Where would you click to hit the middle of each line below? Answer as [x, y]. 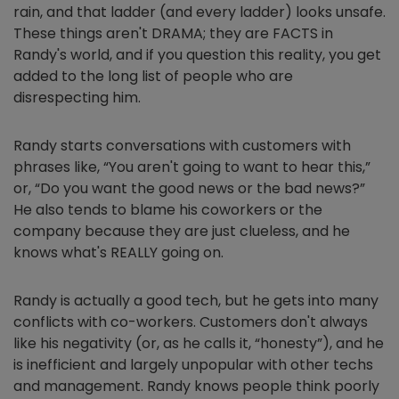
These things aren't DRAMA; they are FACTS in [173, 33]
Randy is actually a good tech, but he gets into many [196, 301]
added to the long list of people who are [153, 76]
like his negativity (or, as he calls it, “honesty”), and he [199, 343]
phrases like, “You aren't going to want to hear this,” [192, 167]
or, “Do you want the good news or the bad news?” [189, 188]
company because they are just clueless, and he [182, 231]
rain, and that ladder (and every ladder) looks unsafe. [199, 12]
